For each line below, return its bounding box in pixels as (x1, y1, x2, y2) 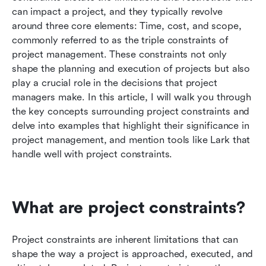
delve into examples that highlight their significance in (12, 119, 249, 131)
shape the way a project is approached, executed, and (12, 248, 254, 259)
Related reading (24, 172, 94, 183)
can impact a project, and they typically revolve (12, 5, 223, 17)
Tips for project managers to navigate (24, 86, 194, 98)
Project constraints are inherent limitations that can (12, 233, 239, 245)
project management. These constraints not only (12, 48, 227, 60)
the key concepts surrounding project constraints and (12, 105, 250, 117)
